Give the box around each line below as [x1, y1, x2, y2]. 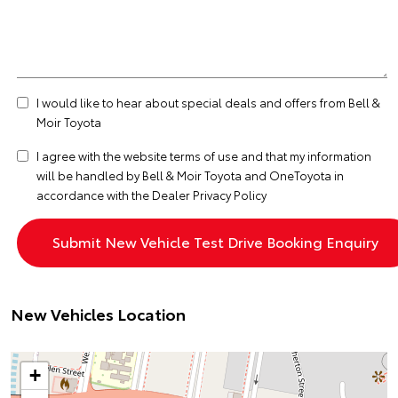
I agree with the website [36, 147, 170, 163]
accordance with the [36, 187, 152, 203]
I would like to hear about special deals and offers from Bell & [36, 94, 380, 110]
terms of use [170, 147, 238, 163]
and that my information [238, 147, 371, 163]
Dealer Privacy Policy [152, 187, 267, 203]
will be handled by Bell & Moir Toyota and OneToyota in [36, 167, 344, 183]
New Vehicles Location [11, 302, 186, 325]
